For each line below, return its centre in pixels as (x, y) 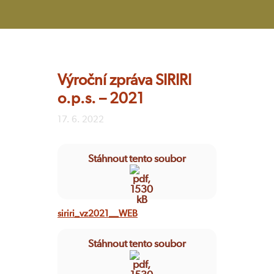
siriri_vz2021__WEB (98, 214)
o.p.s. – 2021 (101, 99)
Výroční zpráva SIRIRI (124, 80)
